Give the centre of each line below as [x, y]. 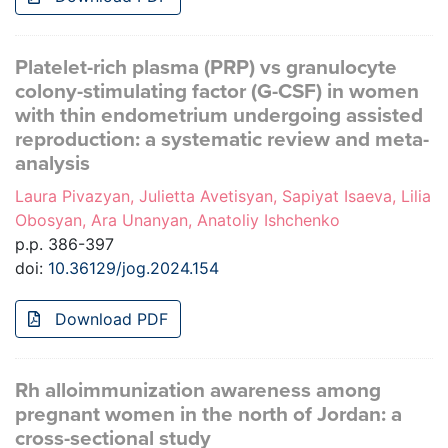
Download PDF [109, 319]
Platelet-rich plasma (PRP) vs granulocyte [206, 68]
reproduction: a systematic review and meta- [222, 140]
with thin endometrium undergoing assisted [219, 116]
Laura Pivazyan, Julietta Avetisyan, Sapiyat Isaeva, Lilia [223, 196]
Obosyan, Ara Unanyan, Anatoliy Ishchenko [177, 220]
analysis [52, 164]
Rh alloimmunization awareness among [198, 391]
